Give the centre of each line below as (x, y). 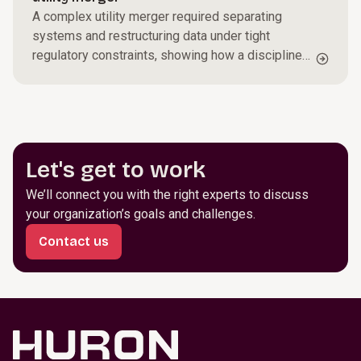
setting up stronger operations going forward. (160, 94)
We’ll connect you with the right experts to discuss (167, 195)
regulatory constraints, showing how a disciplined (171, 55)
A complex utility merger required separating (157, 17)
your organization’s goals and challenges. (141, 214)
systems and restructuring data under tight (151, 36)
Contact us (74, 241)
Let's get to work (118, 170)
